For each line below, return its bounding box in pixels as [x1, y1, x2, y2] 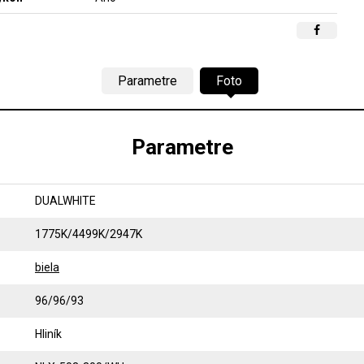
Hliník [35, 327, 62, 340]
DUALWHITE [35, 194, 96, 207]
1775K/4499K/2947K [35, 227, 142, 240]
